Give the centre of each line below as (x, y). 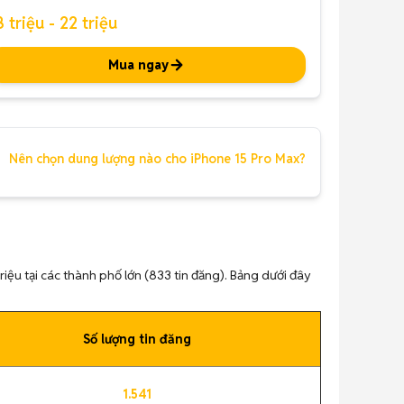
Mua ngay (139, 65)
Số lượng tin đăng (137, 339)
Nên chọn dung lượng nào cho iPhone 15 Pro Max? (157, 159)
